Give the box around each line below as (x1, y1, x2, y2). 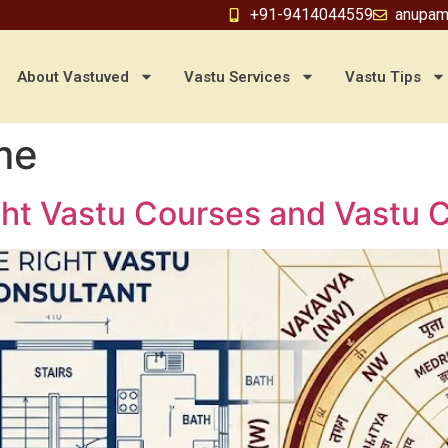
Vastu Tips (345, 67, 421, 86)
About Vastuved (17, 67, 129, 86)
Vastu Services (184, 67, 290, 86)
